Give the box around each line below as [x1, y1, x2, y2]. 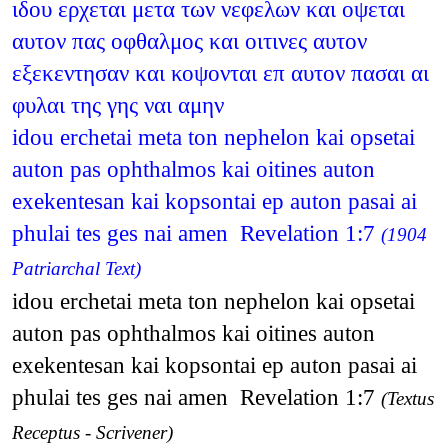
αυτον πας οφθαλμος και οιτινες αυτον [11, 27, 367, 54]
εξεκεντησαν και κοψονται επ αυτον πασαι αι [11, 59, 429, 86]
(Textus [380, 387, 434, 409]
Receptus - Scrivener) [11, 421, 173, 443]
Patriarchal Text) [11, 257, 141, 279]
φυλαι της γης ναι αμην [11, 91, 224, 118]
